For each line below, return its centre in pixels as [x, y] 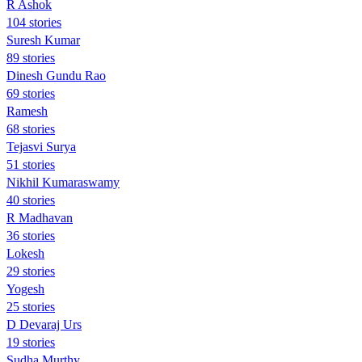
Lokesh [25, 253]
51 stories [31, 164]
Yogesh [25, 288]
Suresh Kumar [43, 40]
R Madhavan [40, 217]
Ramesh [27, 111]
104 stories [34, 22]
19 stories [31, 342]
